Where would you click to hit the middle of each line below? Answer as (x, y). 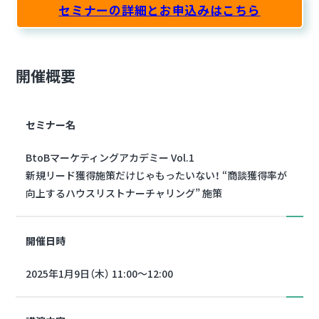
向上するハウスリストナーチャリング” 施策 (124, 193)
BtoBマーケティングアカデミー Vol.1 (110, 158)
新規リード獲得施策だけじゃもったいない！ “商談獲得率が (156, 176)
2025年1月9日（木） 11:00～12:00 (99, 274)
